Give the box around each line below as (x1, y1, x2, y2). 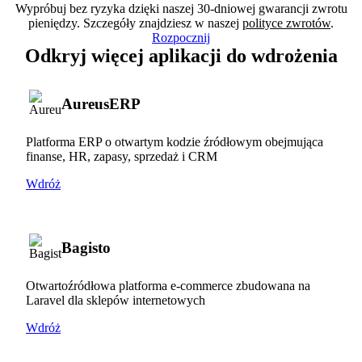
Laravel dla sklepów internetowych (26, 293, 205, 307)
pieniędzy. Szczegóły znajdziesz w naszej (28, 15, 242, 30)
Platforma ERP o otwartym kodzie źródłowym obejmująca (26, 134, 323, 149)
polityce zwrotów (242, 15, 330, 30)
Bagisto (61, 238, 111, 256)
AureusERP (61, 95, 141, 112)
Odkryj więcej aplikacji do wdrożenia (24, 44, 338, 66)
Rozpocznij (152, 30, 210, 44)
